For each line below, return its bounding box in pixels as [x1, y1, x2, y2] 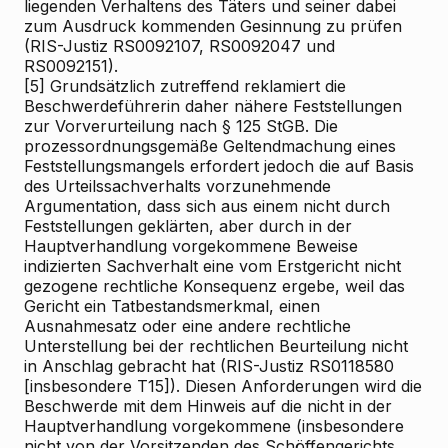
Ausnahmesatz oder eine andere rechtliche [24, 316, 351, 336]
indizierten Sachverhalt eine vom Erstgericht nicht [24, 256, 401, 276]
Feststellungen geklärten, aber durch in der [24, 216, 352, 236]
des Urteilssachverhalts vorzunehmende [24, 176, 331, 196]
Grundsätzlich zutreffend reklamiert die [45, 76, 346, 96]
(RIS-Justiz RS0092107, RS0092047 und [24, 36, 335, 56]
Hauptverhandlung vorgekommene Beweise [24, 236, 358, 256]
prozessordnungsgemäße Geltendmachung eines [24, 136, 396, 156]
